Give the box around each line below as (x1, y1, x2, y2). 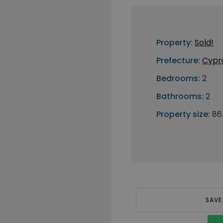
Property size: (156, 109, 210, 120)
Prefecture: (156, 55, 200, 66)
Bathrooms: (156, 91, 204, 102)
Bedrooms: (156, 73, 200, 84)
